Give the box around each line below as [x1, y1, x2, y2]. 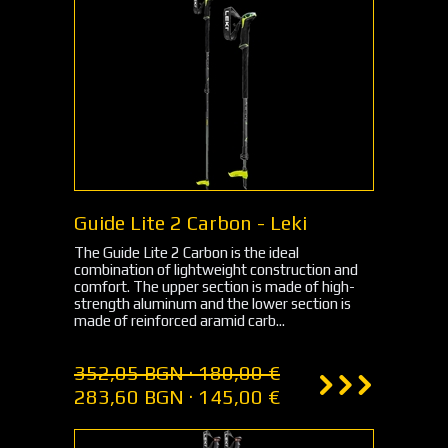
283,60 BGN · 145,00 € [74, 385, 280, 408]
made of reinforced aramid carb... [74, 312, 285, 329]
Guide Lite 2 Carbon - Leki [74, 211, 307, 234]
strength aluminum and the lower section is [74, 295, 351, 312]
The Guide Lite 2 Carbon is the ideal [74, 244, 299, 261]
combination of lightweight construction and [74, 261, 358, 278]
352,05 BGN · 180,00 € [74, 361, 280, 384]
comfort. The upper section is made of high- [74, 278, 355, 295]
